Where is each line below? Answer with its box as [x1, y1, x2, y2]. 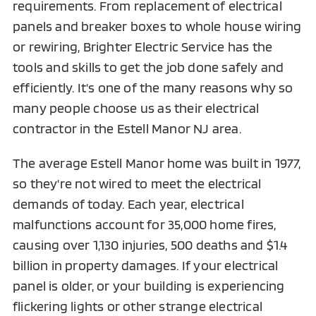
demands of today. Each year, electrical [12, 195, 244, 213]
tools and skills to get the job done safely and [12, 59, 284, 76]
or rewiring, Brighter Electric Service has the [12, 38, 273, 56]
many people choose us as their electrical [12, 99, 260, 117]
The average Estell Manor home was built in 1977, [12, 154, 301, 172]
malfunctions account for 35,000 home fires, [12, 216, 276, 233]
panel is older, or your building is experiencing [12, 277, 285, 295]
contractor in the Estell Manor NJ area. [12, 120, 241, 138]
